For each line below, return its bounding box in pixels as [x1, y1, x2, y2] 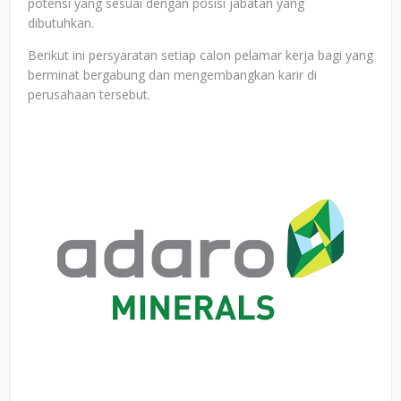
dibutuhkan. [28, 14, 94, 31]
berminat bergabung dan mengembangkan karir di [28, 66, 317, 83]
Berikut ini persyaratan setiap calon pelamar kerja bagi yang [28, 47, 373, 64]
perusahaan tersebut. [28, 86, 154, 103]
